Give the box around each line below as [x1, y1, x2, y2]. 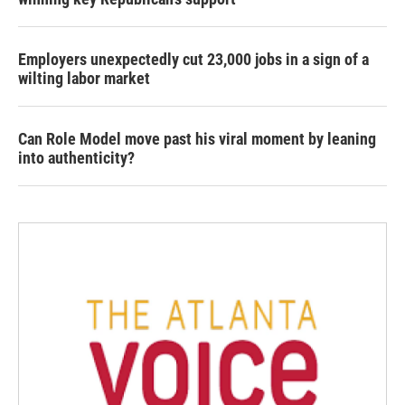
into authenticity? [18, 148, 135, 168]
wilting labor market [18, 69, 150, 89]
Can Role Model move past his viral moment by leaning [18, 129, 376, 149]
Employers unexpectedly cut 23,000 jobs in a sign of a [18, 50, 369, 70]
